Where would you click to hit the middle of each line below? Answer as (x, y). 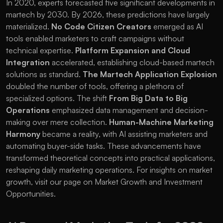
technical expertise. (41, 51)
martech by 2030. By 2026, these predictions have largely (108, 15)
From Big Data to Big (148, 98)
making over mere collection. (57, 122)
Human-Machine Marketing (161, 122)
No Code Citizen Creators (101, 27)
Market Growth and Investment (149, 182)
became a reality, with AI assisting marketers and (124, 134)
